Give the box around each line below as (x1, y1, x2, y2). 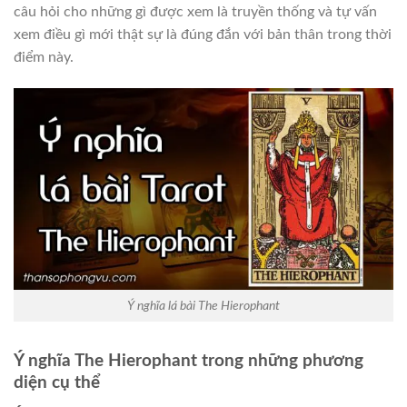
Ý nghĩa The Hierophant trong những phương (14, 352, 363, 370)
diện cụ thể (14, 373, 100, 392)
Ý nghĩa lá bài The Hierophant (127, 298, 280, 313)
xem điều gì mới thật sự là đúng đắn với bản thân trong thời (14, 27, 392, 43)
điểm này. (14, 50, 74, 65)
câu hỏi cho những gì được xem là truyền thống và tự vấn (14, 5, 377, 20)
